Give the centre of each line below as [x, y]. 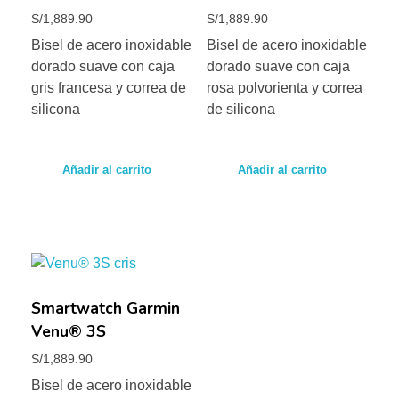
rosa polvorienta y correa [284, 87]
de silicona [240, 109]
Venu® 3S [69, 332]
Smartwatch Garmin [106, 309]
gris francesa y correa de [109, 87]
